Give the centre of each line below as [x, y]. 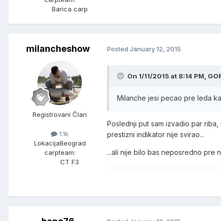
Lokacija [47, 143]
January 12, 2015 [155, 49]
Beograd [73, 143]
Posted [118, 49]
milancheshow [58, 48]
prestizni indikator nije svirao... [156, 134]
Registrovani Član [60, 114]
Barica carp [70, 9]
